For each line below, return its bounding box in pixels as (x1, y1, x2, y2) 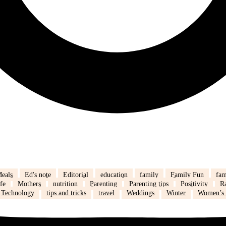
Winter (166, 189, 186, 197)
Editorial (63, 171, 88, 179)
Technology (1, 189, 34, 197)
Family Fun (171, 171, 204, 179)
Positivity (181, 180, 208, 188)
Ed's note (25, 171, 51, 179)
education (100, 171, 128, 179)
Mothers (18, 180, 41, 188)
